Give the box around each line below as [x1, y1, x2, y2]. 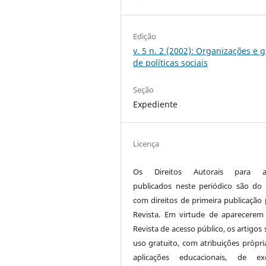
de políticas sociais [133, 56, 208, 68]
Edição [133, 30, 157, 42]
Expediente [133, 98, 178, 110]
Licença [133, 138, 160, 150]
